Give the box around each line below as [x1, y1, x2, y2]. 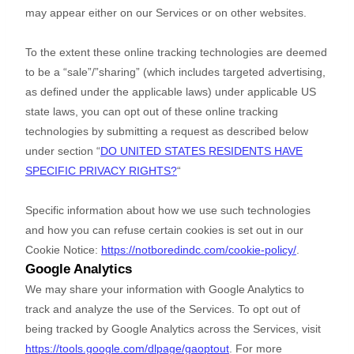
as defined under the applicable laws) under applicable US [25, 85, 316, 99]
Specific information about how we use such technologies [25, 204, 311, 217]
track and [25, 303, 75, 316]
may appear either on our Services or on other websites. [25, 6, 307, 20]
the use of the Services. [114, 303, 235, 316]
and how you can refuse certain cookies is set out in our [25, 224, 303, 237]
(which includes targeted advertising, [140, 66, 326, 79]
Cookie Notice [25, 243, 95, 257]
